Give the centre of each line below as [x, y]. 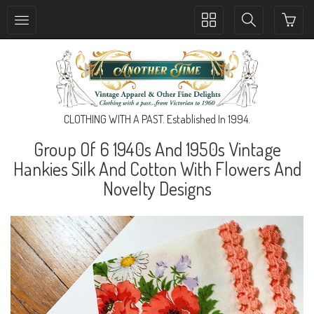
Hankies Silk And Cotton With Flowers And [157, 169]
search [255, 34]
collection [222, 34]
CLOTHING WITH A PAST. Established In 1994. [157, 120]
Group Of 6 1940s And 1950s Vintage [157, 149]
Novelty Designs [157, 189]
